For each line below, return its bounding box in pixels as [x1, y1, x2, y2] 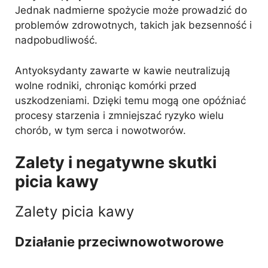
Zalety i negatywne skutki [15, 153, 217, 172]
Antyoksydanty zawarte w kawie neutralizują [15, 64, 230, 77]
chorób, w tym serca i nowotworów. [15, 124, 186, 136]
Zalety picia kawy [15, 203, 134, 220]
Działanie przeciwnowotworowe [15, 234, 224, 249]
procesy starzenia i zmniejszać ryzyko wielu [15, 109, 224, 121]
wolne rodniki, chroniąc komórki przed [15, 79, 197, 92]
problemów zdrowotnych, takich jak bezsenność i [15, 19, 252, 31]
